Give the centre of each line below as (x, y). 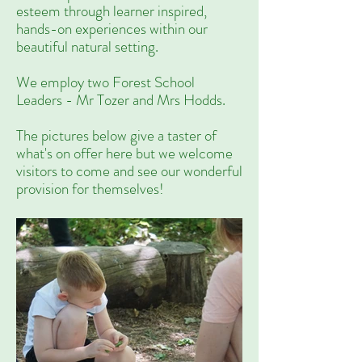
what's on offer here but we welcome (124, 153)
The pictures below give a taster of (116, 135)
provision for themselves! (90, 189)
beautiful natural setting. (87, 46)
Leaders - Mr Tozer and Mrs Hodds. (121, 100)
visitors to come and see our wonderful (129, 171)
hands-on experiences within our (112, 29)
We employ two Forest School (105, 82)
